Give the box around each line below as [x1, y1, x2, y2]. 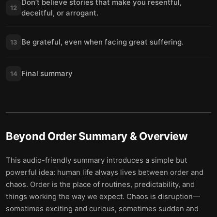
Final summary [21, 69, 73, 78]
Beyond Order [6, 130, 77, 142]
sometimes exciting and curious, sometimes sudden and [6, 204, 199, 213]
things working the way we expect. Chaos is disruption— [6, 192, 200, 201]
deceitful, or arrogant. [21, 8, 98, 17]
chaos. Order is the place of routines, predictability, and [6, 180, 195, 189]
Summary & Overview [76, 130, 188, 142]
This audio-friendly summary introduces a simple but [6, 155, 187, 165]
